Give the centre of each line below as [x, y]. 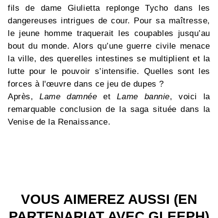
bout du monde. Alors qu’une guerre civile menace [109, 46]
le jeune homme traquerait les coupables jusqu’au [109, 34]
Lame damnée [68, 97]
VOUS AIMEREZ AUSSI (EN [109, 200]
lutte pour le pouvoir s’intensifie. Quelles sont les [109, 72]
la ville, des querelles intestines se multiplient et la [109, 59]
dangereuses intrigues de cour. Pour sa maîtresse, [109, 21]
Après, [24, 97]
